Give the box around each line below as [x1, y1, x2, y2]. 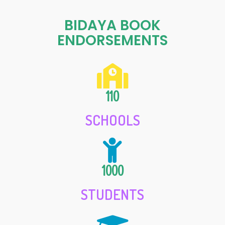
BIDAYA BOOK [64, 16, 161, 36]
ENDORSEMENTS [57, 31, 168, 51]
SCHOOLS [85, 111, 140, 130]
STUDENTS [81, 185, 144, 204]
